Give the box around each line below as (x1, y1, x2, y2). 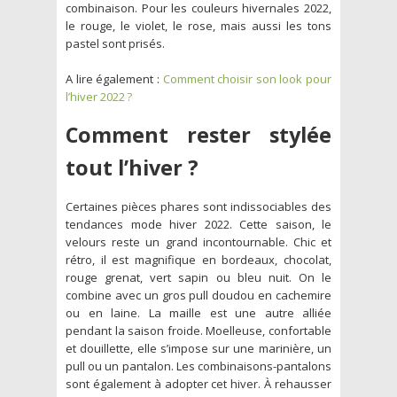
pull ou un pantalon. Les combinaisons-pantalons (66, 357, 331, 374)
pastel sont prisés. (66, 35, 165, 51)
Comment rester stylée (66, 120, 331, 149)
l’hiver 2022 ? (66, 88, 132, 105)
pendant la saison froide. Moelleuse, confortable (66, 322, 331, 339)
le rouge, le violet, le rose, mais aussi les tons (66, 17, 331, 34)
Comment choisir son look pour (162, 70, 331, 87)
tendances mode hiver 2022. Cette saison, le (66, 215, 331, 232)
